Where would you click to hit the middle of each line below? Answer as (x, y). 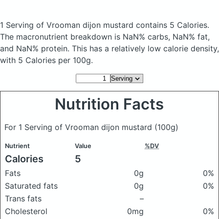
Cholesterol (26, 211)
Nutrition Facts (109, 104)
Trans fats (23, 198)
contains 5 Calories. (173, 25)
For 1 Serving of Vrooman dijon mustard (79, 127)
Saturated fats (31, 186)
